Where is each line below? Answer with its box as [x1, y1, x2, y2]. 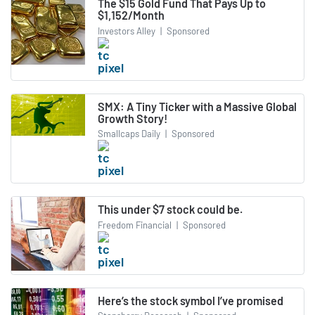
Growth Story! [98, 111, 167, 125]
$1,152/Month [98, 8, 165, 22]
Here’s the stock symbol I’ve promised [98, 293, 283, 307]
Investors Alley [98, 25, 155, 37]
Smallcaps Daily [98, 128, 160, 140]
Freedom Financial [98, 219, 172, 231]
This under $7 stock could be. [98, 202, 243, 217]
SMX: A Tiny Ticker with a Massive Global [98, 99, 297, 113]
